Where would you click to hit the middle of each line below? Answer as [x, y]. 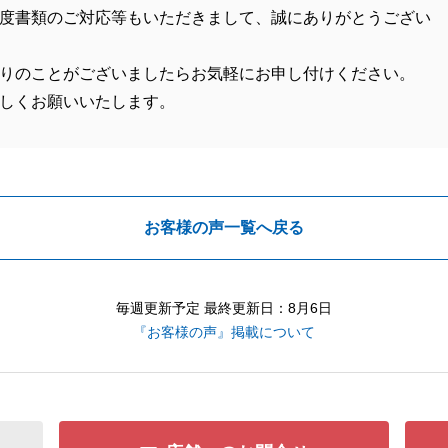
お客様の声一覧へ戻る [224, 227]
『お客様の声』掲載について [224, 332]
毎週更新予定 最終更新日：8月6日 [224, 308]
